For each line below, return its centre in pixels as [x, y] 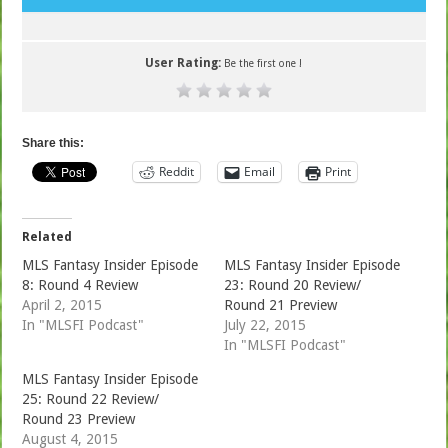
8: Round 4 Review [80, 284]
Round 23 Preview [79, 418]
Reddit [177, 172]
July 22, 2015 [264, 324]
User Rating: [185, 62]
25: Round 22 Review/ [91, 398]
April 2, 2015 [62, 304]
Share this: [53, 142]
